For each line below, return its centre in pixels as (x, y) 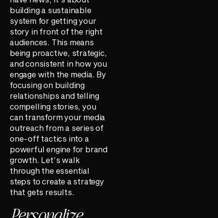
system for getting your (53, 21)
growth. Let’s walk (45, 160)
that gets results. (42, 192)
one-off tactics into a (49, 139)
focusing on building (47, 85)
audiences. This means (52, 42)
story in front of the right (56, 32)
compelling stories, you (53, 107)
